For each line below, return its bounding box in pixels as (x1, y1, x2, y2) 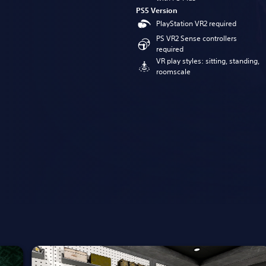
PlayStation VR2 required (156, 18, 236, 28)
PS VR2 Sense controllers (156, 33, 237, 43)
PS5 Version (136, 5, 178, 15)
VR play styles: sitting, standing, (156, 55, 259, 66)
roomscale (156, 66, 191, 77)
